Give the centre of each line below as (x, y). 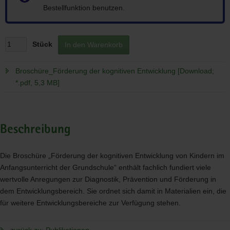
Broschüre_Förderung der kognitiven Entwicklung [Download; (115, 71)
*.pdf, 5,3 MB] (37, 83)
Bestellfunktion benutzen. (84, 8)
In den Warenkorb (94, 45)
